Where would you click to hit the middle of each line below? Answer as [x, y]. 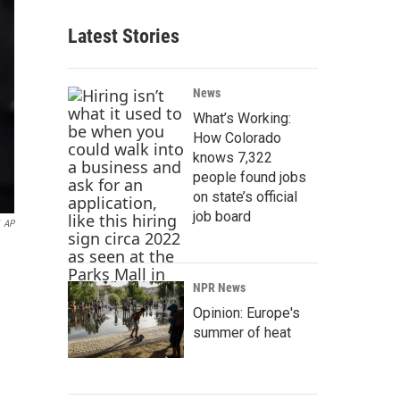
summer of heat [242, 333]
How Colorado [237, 138]
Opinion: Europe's [246, 313]
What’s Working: [242, 118]
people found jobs [250, 177]
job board [222, 217]
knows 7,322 [233, 158]
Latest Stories [124, 36]
